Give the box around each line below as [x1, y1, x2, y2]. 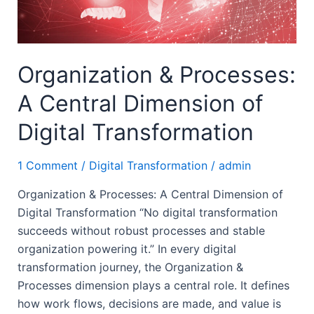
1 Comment [17, 158, 78, 172]
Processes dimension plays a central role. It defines [17, 278, 289, 292]
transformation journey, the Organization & [17, 259, 243, 274]
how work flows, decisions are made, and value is [17, 296, 281, 310]
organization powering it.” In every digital [17, 241, 236, 256]
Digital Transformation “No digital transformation [17, 205, 278, 219]
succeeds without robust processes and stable [17, 223, 265, 238]
